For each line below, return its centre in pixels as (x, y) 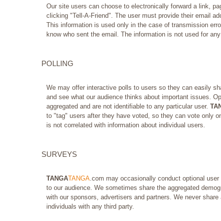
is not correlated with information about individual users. (126, 125)
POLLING (57, 64)
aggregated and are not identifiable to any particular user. (128, 107)
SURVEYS (59, 154)
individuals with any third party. (90, 207)
